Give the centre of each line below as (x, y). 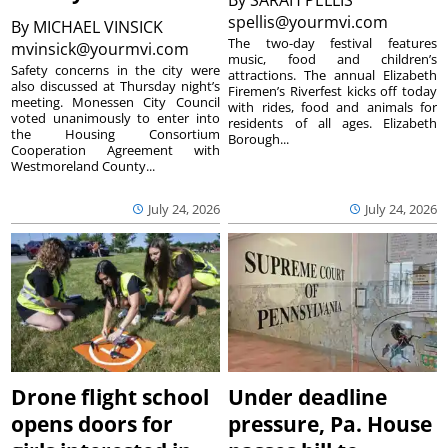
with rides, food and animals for (332, 106)
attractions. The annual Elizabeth (332, 74)
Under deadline (308, 396)
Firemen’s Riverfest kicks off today (332, 90)
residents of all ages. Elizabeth (332, 122)
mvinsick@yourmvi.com (102, 48)
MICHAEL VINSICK (98, 26)
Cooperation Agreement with (115, 149)
